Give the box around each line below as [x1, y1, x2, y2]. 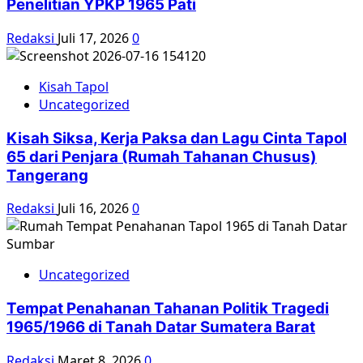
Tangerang [6, 165, 88, 185]
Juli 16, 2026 [58, 199, 132, 218]
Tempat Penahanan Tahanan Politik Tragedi [6, 299, 329, 318]
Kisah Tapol [39, 77, 109, 96]
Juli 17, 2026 [58, 28, 132, 47]
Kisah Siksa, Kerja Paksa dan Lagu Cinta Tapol [6, 128, 347, 147]
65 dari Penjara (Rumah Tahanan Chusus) [6, 147, 317, 166]
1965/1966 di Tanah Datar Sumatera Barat [6, 318, 315, 336]
